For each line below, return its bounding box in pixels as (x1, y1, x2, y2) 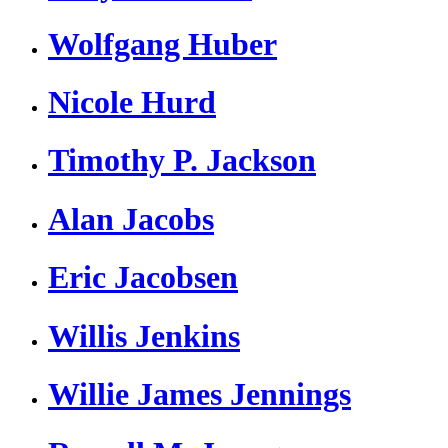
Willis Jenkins (48, 317, 240, 354)
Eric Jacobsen (48, 259, 238, 296)
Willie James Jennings (48, 376, 351, 413)
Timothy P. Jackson (48, 142, 316, 179)
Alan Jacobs (48, 200, 214, 237)
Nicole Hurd (48, 84, 216, 120)
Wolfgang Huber (48, 25, 277, 62)
